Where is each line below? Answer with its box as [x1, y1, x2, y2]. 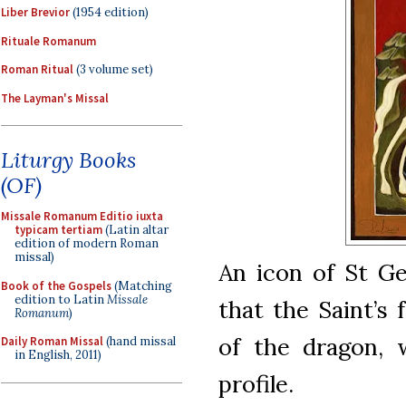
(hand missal [103, 333, 176, 349]
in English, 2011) [14, 347, 101, 362]
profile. [218, 368, 294, 399]
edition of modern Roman [14, 236, 159, 251]
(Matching [111, 277, 172, 294]
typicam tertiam [14, 222, 102, 237]
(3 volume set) [73, 62, 153, 77]
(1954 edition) [70, 5, 149, 20]
